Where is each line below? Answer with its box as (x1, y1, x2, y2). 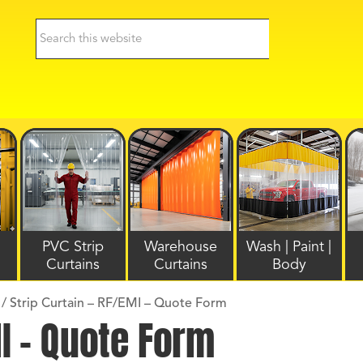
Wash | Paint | (246, 240, 332, 254)
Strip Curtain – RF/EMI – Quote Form (6, 297, 227, 310)
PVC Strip (41, 240, 104, 254)
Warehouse (144, 240, 218, 254)
